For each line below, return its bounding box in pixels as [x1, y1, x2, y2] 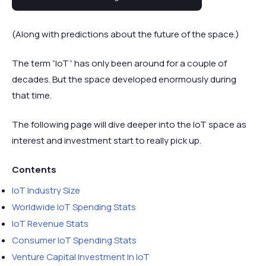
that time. [12, 89, 52, 102]
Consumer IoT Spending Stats [12, 234, 137, 246]
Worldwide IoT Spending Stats [12, 201, 136, 213]
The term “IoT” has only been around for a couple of [12, 57, 227, 69]
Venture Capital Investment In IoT [12, 251, 150, 263]
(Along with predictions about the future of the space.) [12, 28, 239, 40]
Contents [12, 163, 56, 176]
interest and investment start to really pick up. [12, 134, 201, 147]
